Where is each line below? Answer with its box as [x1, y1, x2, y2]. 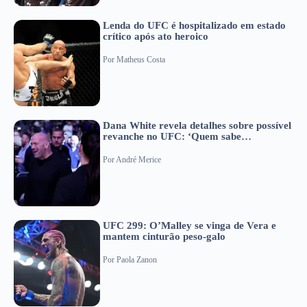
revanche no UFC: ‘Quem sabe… [103, 130, 251, 142]
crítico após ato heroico [103, 30, 208, 42]
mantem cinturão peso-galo [103, 230, 225, 242]
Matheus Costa [116, 55, 165, 65]
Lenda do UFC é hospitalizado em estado [103, 19, 286, 31]
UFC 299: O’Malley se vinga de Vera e [103, 219, 276, 231]
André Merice [116, 155, 161, 165]
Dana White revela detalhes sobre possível [103, 119, 291, 131]
